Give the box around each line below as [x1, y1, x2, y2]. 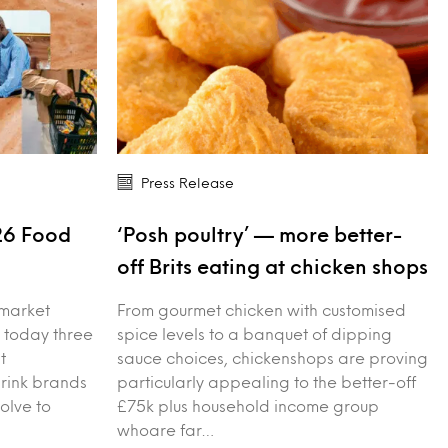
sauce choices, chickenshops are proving [117, 350, 428, 364]
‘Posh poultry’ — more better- [117, 225, 402, 242]
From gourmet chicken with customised [117, 302, 406, 316]
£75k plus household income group [117, 398, 379, 412]
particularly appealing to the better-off [117, 374, 416, 388]
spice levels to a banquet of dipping [117, 326, 392, 340]
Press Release [141, 176, 234, 188]
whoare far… [117, 422, 214, 436]
